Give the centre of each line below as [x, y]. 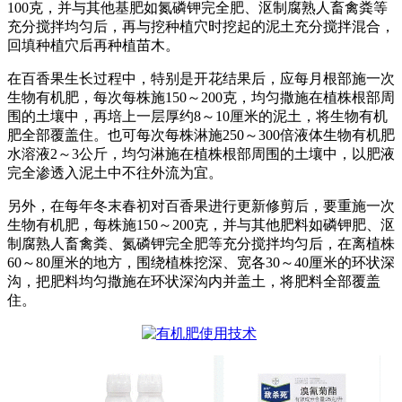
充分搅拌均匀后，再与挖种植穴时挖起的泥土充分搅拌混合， [201, 26]
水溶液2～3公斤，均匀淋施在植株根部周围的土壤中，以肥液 [201, 153]
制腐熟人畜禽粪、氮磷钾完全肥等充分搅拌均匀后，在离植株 [201, 243]
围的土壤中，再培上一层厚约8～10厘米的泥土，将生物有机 [197, 116]
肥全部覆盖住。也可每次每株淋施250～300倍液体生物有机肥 [201, 135]
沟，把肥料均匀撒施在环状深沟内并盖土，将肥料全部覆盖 [194, 281]
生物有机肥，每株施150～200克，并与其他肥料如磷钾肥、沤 [201, 224]
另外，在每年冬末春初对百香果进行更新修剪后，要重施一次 [201, 205]
